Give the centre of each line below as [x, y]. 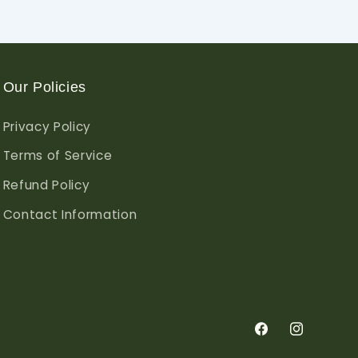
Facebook [283, 338]
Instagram [320, 338]
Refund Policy [46, 185]
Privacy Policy [47, 126]
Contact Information [70, 215]
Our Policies [44, 87]
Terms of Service [58, 156]
